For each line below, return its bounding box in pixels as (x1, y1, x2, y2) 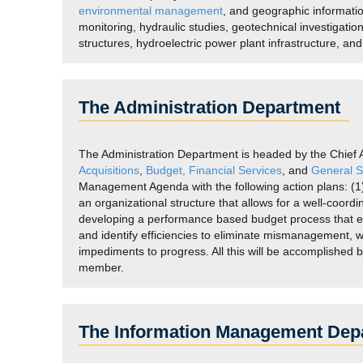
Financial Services (189, 164, 282, 177)
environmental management (79, 4, 223, 17)
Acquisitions (79, 164, 139, 177)
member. (79, 261, 124, 274)
